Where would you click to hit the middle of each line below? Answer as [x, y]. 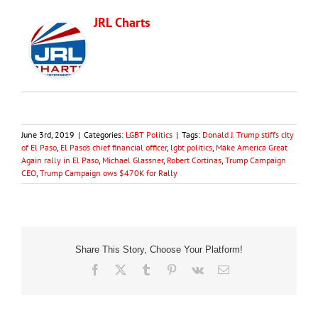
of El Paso [39, 147]
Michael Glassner [133, 160]
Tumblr [167, 269]
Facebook [122, 269]
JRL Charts [122, 22]
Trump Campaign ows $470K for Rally [109, 172]
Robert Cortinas [194, 160]
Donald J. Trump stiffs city [248, 134]
